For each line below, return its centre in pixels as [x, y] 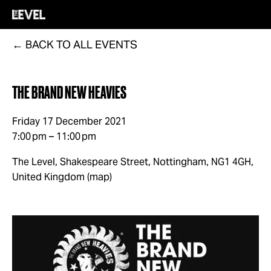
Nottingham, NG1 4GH [202, 162]
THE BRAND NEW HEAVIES [69, 93]
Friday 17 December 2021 [69, 121]
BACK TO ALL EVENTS [81, 44]
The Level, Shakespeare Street [80, 162]
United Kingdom [48, 177]
